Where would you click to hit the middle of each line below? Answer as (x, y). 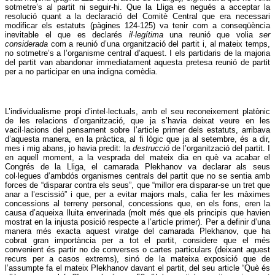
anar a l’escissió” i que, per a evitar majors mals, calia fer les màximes (137, 195)
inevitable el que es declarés (67, 35)
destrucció (152, 149)
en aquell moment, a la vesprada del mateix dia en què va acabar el (137, 158)
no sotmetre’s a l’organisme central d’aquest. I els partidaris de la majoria (137, 53)
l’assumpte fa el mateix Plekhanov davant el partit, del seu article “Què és (137, 268)
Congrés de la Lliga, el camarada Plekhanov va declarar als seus (137, 167)
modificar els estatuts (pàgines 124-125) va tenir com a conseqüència (137, 26)
